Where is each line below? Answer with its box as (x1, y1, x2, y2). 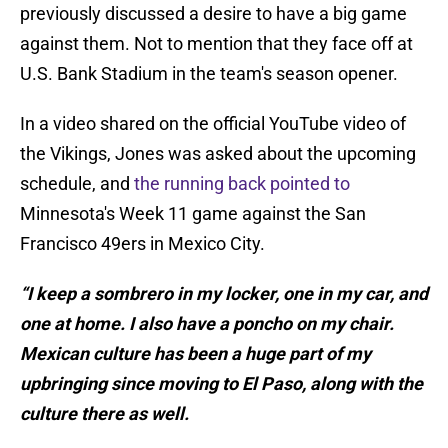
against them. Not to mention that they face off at (20, 33, 413, 55)
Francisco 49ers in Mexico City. (20, 233, 265, 255)
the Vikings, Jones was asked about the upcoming (20, 143, 416, 165)
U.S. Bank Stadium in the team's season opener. (20, 63, 398, 85)
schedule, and (20, 173, 130, 195)
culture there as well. (20, 403, 189, 425)
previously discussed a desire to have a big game (20, 3, 407, 25)
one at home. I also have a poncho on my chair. (20, 313, 394, 335)
